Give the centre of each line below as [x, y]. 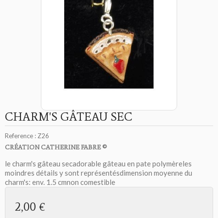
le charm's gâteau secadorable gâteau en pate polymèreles [98, 164]
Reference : [20, 136]
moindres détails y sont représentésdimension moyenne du [99, 173]
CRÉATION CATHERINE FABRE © [56, 147]
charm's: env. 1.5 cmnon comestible [60, 182]
